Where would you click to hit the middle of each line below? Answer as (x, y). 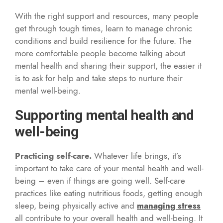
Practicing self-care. (53, 156)
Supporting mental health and (104, 115)
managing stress (169, 205)
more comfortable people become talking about (100, 53)
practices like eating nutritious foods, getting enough (109, 193)
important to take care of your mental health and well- (109, 168)
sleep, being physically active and (76, 205)
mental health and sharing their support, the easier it (108, 65)
